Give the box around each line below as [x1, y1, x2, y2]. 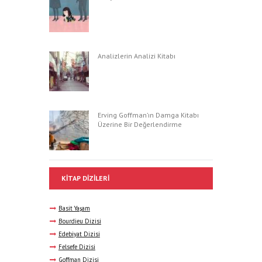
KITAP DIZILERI [61, 174, 109, 183]
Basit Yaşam [58, 204, 90, 213]
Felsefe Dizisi [58, 243, 95, 251]
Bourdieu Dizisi [58, 217, 101, 226]
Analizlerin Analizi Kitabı [98, 51, 175, 61]
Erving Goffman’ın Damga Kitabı [98, 111, 199, 120]
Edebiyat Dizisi [58, 230, 100, 239]
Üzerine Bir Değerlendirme [98, 120, 182, 129]
